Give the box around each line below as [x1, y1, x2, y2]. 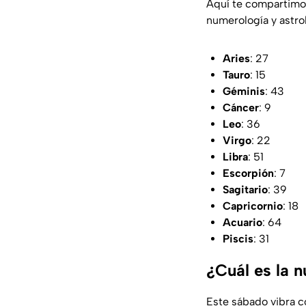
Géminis [223, 84, 265, 98]
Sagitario [223, 182, 268, 196]
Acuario [223, 215, 262, 229]
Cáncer [223, 100, 259, 114]
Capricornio [223, 199, 283, 212]
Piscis [223, 232, 253, 245]
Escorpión [223, 166, 274, 180]
